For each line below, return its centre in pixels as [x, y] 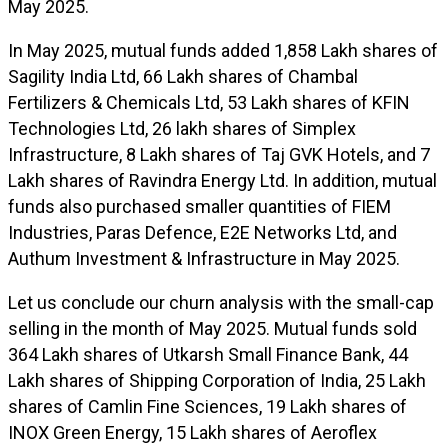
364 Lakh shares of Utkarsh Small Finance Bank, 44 [208, 354]
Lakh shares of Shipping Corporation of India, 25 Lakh [217, 380]
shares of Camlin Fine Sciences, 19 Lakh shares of [207, 406]
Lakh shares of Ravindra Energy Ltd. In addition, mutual [222, 180]
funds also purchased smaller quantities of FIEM [199, 206]
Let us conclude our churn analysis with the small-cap [221, 302]
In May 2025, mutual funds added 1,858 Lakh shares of [223, 50]
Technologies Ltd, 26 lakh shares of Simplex [182, 128]
